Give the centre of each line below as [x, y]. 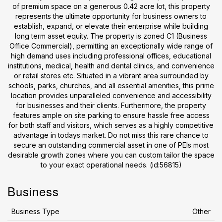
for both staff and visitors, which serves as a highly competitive [111, 125]
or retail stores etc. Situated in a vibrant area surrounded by [111, 76]
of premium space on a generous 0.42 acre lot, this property [111, 6]
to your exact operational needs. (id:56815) [111, 165]
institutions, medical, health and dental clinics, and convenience [111, 66]
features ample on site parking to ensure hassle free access [111, 115]
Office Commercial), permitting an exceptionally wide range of [111, 46]
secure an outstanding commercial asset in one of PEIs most [111, 145]
